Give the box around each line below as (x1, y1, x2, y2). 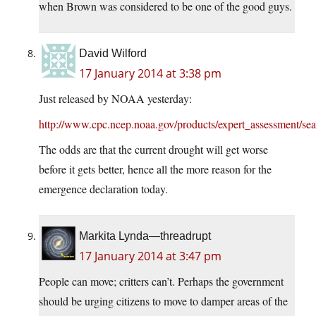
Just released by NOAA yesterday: (39, 91, 192, 107)
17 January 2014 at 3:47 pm (79, 248, 221, 265)
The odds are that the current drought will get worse (39, 142, 268, 157)
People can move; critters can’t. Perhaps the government (39, 274, 284, 289)
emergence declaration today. (39, 181, 168, 197)
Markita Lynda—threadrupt (79, 230, 211, 243)
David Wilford (79, 47, 147, 60)
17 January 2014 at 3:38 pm (79, 66, 221, 82)
